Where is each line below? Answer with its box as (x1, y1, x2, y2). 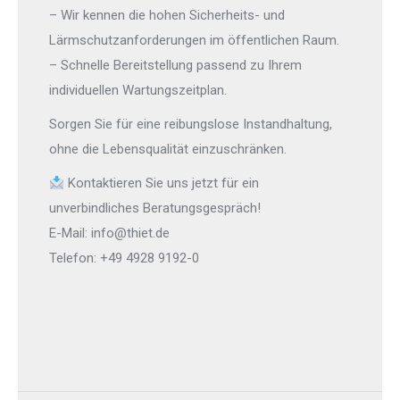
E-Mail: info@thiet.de (49, 225, 170, 241)
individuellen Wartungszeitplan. (49, 82, 227, 98)
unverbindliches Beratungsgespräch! (49, 200, 261, 216)
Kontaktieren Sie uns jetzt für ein (64, 175, 260, 191)
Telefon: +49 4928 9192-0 (49, 250, 199, 266)
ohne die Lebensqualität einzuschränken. (49, 141, 287, 157)
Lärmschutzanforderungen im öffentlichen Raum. (49, 32, 339, 48)
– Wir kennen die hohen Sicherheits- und (49, 7, 285, 23)
